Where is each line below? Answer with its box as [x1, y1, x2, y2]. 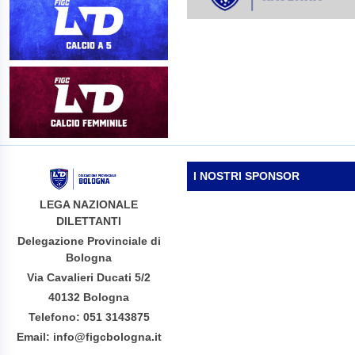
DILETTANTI [56, 214, 121, 227]
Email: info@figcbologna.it [16, 330, 162, 343]
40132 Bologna [48, 290, 129, 303]
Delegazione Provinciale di [17, 234, 161, 247]
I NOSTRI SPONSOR [193, 170, 300, 183]
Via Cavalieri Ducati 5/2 [27, 270, 151, 284]
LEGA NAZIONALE [40, 197, 138, 211]
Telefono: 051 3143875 [28, 310, 150, 323]
